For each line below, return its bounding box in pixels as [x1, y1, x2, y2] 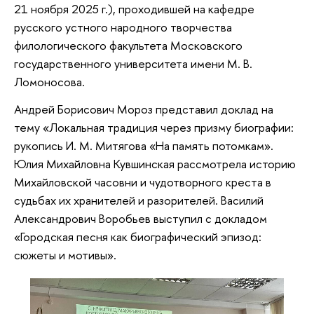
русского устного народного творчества [14, 18, 232, 35]
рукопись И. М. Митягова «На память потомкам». [14, 137, 273, 154]
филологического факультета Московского [14, 36, 243, 53]
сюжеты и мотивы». [14, 247, 119, 264]
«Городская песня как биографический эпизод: [14, 228, 261, 245]
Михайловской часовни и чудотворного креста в [14, 174, 271, 191]
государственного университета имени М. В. [14, 55, 252, 71]
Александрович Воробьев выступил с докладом [14, 210, 267, 227]
